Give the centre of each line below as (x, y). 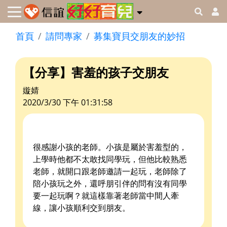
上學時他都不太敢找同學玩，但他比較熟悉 (110, 159)
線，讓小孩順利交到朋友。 (82, 208)
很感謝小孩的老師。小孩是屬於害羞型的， (110, 147)
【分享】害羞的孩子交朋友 (96, 72)
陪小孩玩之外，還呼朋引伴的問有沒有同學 (110, 184)
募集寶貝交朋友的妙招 (139, 36)
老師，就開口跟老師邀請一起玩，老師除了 (110, 172)
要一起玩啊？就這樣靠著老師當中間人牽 (106, 196)
